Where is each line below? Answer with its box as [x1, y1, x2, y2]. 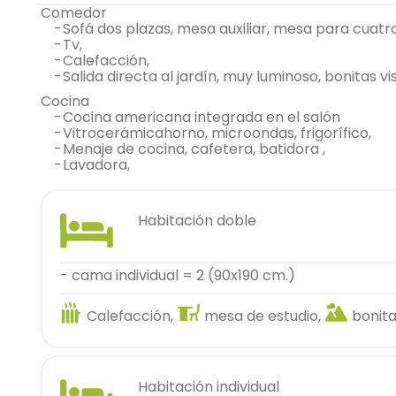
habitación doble [148, 210, 264, 231]
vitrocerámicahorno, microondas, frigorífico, [72, 123, 371, 143]
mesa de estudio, [204, 306, 321, 326]
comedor [51, 3, 107, 23]
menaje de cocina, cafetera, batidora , [75, 139, 325, 159]
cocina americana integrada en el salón [73, 107, 340, 127]
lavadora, [69, 155, 130, 175]
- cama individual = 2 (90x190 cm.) [60, 265, 295, 286]
